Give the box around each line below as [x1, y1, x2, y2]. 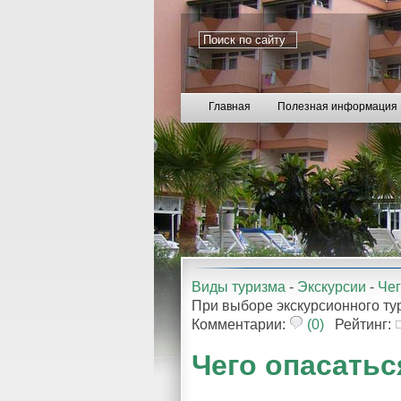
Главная [209, 100, 251, 113]
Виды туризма [192, 279, 286, 294]
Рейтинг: [324, 317, 395, 332]
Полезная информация [277, 100, 397, 113]
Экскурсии [297, 279, 366, 294]
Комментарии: [192, 317, 289, 332]
